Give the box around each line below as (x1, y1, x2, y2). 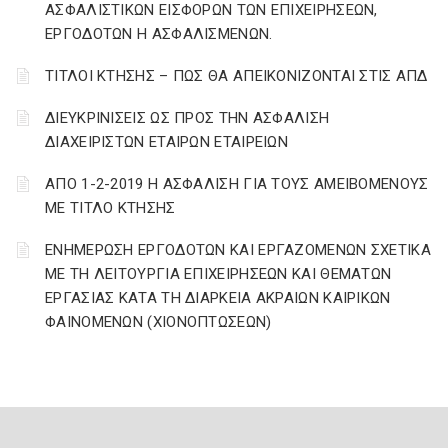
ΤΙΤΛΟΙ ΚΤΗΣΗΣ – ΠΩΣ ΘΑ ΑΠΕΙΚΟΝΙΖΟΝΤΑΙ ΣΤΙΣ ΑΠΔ (45, 67, 428, 85)
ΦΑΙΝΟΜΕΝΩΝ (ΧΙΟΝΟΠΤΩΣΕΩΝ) (45, 313, 272, 331)
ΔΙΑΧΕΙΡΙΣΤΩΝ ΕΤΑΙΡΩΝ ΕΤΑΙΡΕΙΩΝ (45, 133, 288, 151)
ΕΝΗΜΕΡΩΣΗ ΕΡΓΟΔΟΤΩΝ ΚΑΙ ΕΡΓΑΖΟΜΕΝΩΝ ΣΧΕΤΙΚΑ (45, 241, 431, 259)
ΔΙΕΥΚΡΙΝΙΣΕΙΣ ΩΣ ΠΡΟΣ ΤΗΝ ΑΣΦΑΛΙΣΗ (45, 109, 330, 127)
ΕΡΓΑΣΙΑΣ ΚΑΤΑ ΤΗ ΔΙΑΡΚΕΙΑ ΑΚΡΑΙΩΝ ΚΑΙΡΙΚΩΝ (45, 289, 391, 307)
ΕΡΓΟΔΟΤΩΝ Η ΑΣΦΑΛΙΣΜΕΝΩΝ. (45, 25, 273, 43)
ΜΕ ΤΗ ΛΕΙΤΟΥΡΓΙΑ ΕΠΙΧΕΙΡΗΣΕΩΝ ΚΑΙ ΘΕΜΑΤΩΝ (45, 265, 392, 283)
